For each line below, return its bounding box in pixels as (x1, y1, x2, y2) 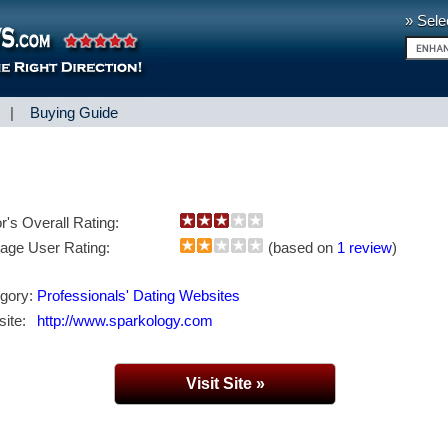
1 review (337, 239, 392, 256)
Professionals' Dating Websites (37, 287, 240, 304)
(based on (268, 239, 337, 256)
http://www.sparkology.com (37, 312, 213, 329)
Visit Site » (185, 375, 265, 392)
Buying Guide (30, 104, 118, 121)
